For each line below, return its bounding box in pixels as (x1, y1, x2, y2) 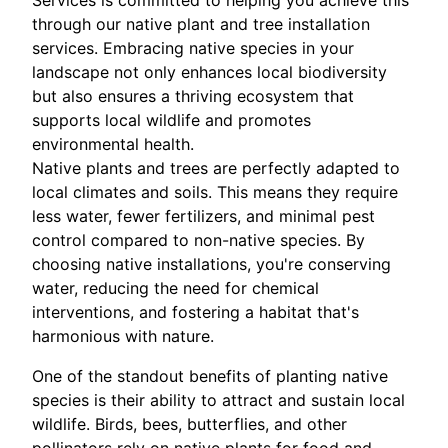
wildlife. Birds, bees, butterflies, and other (32, 414, 347, 434)
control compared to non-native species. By (32, 230, 365, 250)
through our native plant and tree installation (32, 14, 370, 34)
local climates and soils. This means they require (32, 182, 398, 202)
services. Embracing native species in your (32, 38, 354, 58)
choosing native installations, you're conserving (32, 254, 391, 274)
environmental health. (32, 134, 194, 154)
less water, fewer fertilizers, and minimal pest (32, 206, 375, 226)
